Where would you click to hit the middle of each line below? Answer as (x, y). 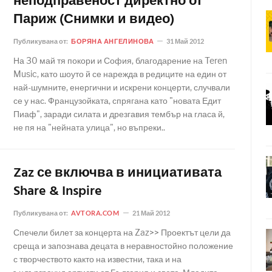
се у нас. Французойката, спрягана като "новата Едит (117, 100)
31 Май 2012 (185, 41)
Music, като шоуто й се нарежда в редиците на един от (120, 74)
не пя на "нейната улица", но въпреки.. (89, 127)
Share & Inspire (58, 192)
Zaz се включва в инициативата (117, 173)
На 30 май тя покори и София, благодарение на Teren (120, 60)
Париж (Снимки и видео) (94, 20)
